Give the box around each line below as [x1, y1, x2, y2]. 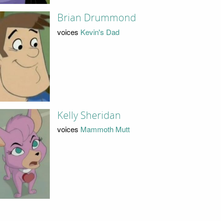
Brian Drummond [57, 12, 136, 24]
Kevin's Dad [80, 26, 119, 37]
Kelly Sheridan [57, 109, 121, 121]
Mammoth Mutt [80, 124, 130, 135]
